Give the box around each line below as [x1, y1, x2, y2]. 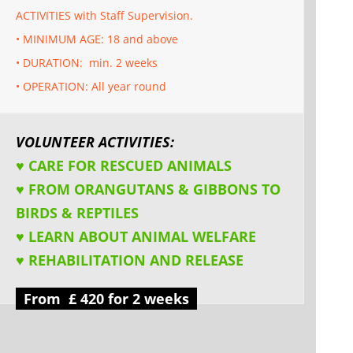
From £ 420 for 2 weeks [24, 288, 190, 308]
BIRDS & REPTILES [16, 203, 139, 222]
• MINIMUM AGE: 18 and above [16, 31, 179, 46]
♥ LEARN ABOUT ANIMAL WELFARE [16, 226, 257, 246]
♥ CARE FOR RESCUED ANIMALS [16, 155, 232, 175]
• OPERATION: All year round [16, 78, 170, 94]
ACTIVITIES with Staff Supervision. [16, 7, 194, 23]
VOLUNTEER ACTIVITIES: [16, 132, 175, 151]
